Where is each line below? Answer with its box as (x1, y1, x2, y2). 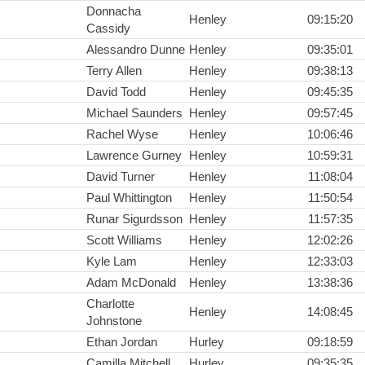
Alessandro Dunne (86, 42, 185, 57)
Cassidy (86, 21, 130, 36)
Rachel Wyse (86, 127, 158, 142)
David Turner (86, 169, 155, 184)
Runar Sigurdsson (86, 212, 182, 226)
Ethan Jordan (86, 335, 157, 350)
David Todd (86, 85, 146, 99)
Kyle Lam (86, 254, 137, 269)
